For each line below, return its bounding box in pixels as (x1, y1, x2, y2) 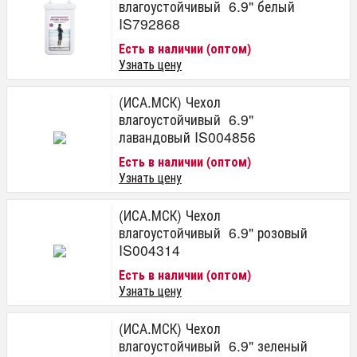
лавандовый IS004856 (119, 127, 256, 147)
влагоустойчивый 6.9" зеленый (119, 335, 308, 355)
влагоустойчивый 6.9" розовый (119, 222, 312, 242)
